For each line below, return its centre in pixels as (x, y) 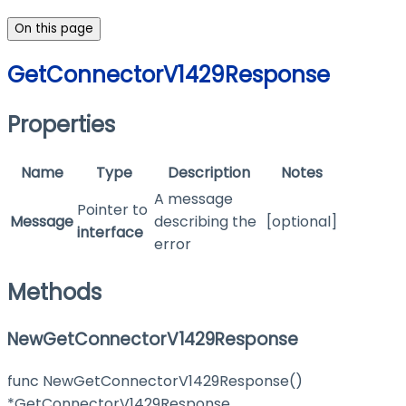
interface (110, 233)
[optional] (302, 222)
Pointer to (112, 210)
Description (208, 173)
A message (193, 199)
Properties (61, 125)
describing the (205, 222)
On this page (54, 29)
